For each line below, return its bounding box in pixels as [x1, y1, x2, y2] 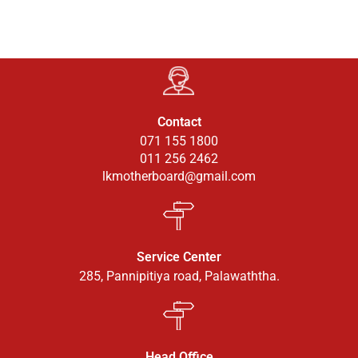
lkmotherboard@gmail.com [102, 169, 256, 185]
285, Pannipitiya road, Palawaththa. [78, 268, 280, 284]
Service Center [137, 249, 221, 265]
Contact [157, 114, 201, 130]
